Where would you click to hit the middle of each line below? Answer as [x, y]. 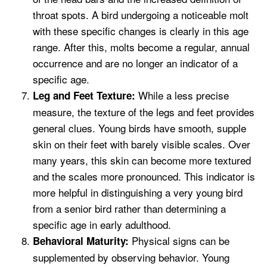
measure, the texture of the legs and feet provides [144, 112]
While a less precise [182, 95]
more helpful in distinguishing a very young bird [138, 193]
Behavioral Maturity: [81, 241]
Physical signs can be [179, 241]
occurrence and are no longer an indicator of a [135, 63]
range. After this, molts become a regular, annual [141, 47]
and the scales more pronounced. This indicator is [144, 176]
